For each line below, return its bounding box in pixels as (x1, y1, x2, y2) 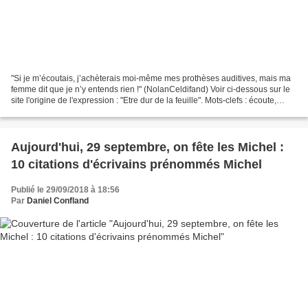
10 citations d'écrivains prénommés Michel (150, 157, 262, 171)
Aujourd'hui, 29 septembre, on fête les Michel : (11, 140, 284, 154)
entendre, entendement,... (11, 106, 107, 116)
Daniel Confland (27, 195, 89, 206)
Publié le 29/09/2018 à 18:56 (11, 184, 120, 195)
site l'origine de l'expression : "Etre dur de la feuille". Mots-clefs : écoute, (11, 95, 276, 105)
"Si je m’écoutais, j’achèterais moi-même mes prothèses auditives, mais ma (11, 73, 291, 83)
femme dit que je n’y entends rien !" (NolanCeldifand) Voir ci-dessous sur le (11, 84, 290, 94)
